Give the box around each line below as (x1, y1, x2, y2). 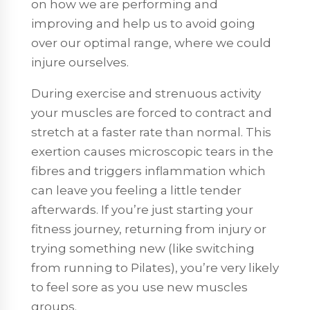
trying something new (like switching (30, 241, 255, 255)
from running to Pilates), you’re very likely (30, 260, 279, 275)
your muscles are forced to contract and (30, 105, 272, 120)
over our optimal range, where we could (30, 35, 271, 50)
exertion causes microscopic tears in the (30, 144, 273, 158)
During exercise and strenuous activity (30, 86, 261, 100)
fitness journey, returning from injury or (30, 221, 266, 236)
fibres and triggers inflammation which (30, 163, 266, 178)
